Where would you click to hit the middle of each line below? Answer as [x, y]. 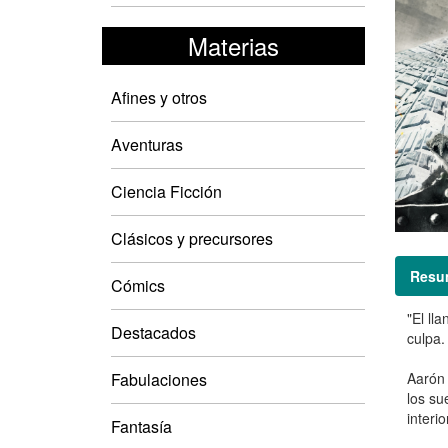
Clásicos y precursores [192, 238]
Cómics [138, 285]
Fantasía [141, 426]
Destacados [153, 332]
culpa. [425, 337]
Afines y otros [159, 97]
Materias [233, 45]
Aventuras [147, 144]
